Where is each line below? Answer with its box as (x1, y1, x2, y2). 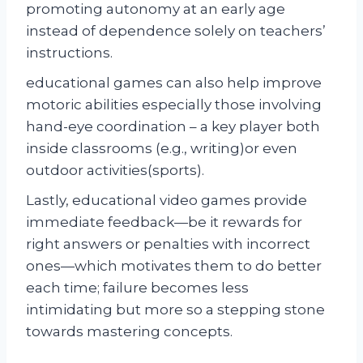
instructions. (26, 44, 113, 61)
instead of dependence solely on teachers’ (26, 22, 326, 39)
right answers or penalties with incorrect (26, 235, 310, 252)
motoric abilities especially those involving (26, 96, 322, 113)
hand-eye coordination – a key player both (26, 117, 320, 135)
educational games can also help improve (26, 74, 322, 91)
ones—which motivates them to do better (26, 257, 322, 274)
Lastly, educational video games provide (26, 191, 307, 208)
